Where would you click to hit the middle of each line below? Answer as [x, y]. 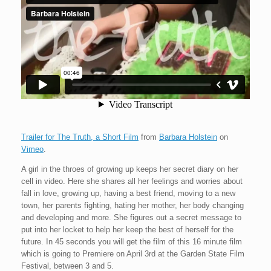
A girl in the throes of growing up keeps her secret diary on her [130, 169]
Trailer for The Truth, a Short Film [80, 137]
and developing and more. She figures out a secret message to [131, 217]
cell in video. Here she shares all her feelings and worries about [132, 181]
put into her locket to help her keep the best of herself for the [127, 229]
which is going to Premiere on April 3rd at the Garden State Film [133, 253]
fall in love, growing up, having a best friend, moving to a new [128, 193]
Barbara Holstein [188, 137]
